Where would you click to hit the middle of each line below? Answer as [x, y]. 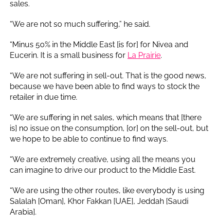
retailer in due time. [45, 97]
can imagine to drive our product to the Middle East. [103, 170]
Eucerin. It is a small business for [69, 55]
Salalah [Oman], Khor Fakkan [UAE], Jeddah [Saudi [99, 201]
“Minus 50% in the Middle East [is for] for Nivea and [99, 44]
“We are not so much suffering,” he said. [80, 24]
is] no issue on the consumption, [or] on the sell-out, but [109, 128]
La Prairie [144, 55]
